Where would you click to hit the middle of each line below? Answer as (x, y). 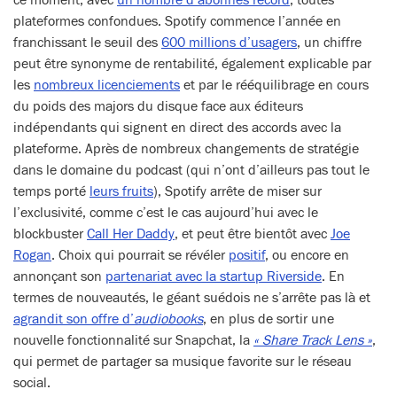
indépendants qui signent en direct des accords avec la (177, 128)
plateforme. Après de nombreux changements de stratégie (186, 149)
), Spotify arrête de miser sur (237, 191)
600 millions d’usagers (229, 43)
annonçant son (59, 276)
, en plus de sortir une (269, 319)
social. (32, 383)
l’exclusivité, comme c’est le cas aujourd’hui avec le (166, 213)
